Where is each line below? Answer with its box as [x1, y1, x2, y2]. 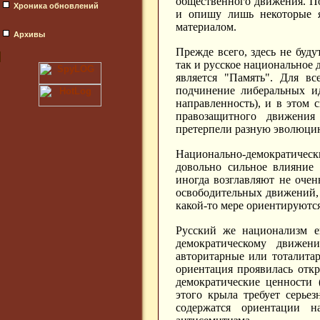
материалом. [176, 21, 236, 34]
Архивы [14, 30, 45, 39]
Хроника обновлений [14, 1, 99, 10]
